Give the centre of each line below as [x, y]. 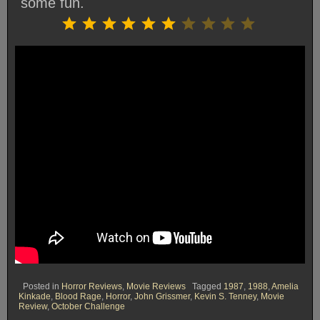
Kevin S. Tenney [225, 296]
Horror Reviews [92, 286]
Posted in [42, 286]
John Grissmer [162, 296]
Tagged [208, 286]
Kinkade [35, 296]
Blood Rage [78, 296]
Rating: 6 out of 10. [274, 14]
